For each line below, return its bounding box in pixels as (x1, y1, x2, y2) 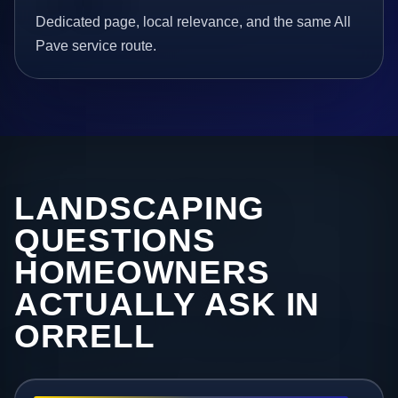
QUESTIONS (14, 222, 216, 259)
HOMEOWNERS (14, 254, 270, 291)
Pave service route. (36, 38, 157, 54)
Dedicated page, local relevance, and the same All (36, 14, 352, 30)
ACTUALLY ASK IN (14, 286, 321, 323)
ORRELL (14, 318, 155, 355)
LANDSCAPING (14, 190, 266, 227)
